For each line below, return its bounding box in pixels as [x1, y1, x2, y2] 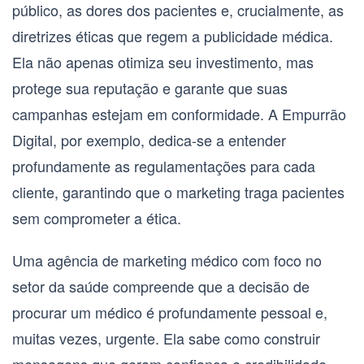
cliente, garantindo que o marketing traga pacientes [12, 181, 344, 203]
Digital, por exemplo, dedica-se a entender [12, 129, 286, 151]
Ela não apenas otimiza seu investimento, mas [12, 51, 314, 73]
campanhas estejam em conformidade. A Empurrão [12, 103, 346, 125]
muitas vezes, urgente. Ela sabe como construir [12, 327, 320, 349]
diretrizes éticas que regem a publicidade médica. [12, 25, 333, 47]
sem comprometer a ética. [12, 207, 181, 229]
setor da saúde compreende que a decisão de [12, 275, 310, 297]
